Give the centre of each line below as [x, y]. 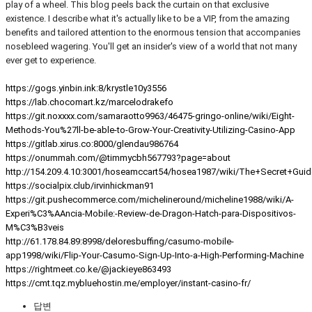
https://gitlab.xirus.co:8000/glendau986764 [92, 143]
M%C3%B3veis [35, 227]
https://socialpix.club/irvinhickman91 [80, 185]
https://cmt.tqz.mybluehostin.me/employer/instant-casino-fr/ [128, 283]
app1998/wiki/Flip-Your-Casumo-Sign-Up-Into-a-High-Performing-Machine [155, 255]
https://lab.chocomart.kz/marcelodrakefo [89, 102]
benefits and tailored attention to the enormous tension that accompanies [153, 32]
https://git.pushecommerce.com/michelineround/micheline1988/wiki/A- [150, 199]
